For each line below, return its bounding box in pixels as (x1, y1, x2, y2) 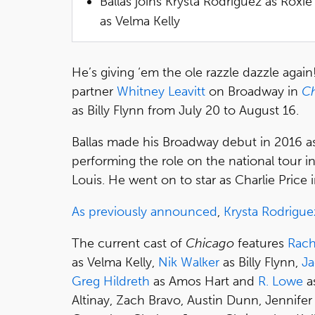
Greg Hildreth (72, 273, 150, 289)
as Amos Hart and (150, 273, 258, 289)
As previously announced (72, 203, 217, 219)
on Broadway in (205, 83, 302, 99)
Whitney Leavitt (117, 83, 205, 99)
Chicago (186, 235, 234, 251)
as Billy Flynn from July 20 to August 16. (72, 102, 299, 118)
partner (72, 83, 117, 99)
